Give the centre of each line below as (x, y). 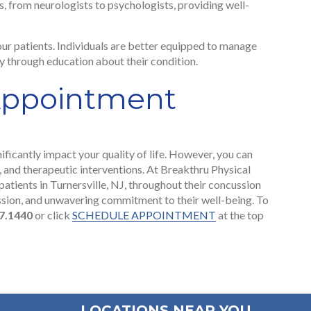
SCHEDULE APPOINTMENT (144, 215)
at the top (240, 215)
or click (52, 215)
